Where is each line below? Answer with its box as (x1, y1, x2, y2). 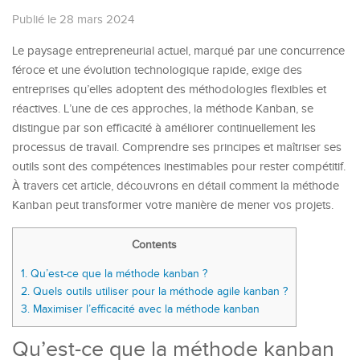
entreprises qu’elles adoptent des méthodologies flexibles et (12, 82, 326, 96)
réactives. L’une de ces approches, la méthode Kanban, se (12, 101, 313, 116)
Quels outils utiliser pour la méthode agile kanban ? (30, 284, 288, 298)
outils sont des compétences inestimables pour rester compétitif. (12, 159, 346, 174)
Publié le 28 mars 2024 (12, 12, 134, 27)
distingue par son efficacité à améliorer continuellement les (12, 121, 316, 135)
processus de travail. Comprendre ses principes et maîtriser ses (12, 140, 342, 154)
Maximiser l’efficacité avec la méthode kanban (30, 301, 260, 316)
